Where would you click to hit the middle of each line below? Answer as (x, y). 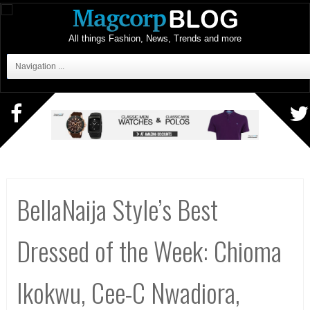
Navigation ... (40, 66)
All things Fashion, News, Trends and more (155, 38)
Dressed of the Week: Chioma (149, 250)
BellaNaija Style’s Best (117, 209)
